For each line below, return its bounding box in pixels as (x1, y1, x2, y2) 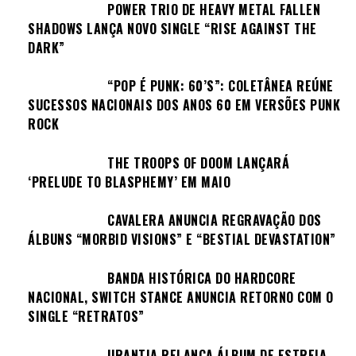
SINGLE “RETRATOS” (28, 307, 145, 327)
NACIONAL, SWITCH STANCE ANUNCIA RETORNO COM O (28, 288, 334, 308)
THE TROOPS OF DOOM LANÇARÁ (107, 153, 289, 172)
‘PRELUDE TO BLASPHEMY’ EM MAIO (28, 172, 230, 192)
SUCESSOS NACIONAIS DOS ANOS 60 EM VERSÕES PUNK (28, 95, 340, 115)
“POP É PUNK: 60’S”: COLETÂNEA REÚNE (107, 76, 334, 96)
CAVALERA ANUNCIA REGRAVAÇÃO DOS (107, 211, 322, 230)
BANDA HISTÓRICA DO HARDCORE (107, 269, 296, 288)
